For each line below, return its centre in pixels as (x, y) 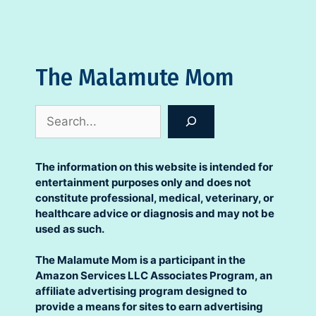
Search (54, 113)
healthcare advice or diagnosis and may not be (155, 213)
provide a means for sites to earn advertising (149, 307)
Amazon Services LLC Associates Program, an (154, 276)
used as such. (70, 229)
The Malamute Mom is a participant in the (140, 260)
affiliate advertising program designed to (141, 291)
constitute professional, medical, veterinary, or (154, 197)
